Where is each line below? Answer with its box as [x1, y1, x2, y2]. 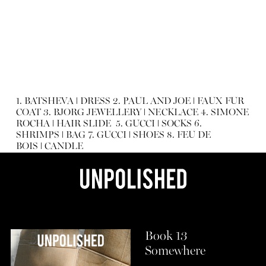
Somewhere [144, 245, 205, 258]
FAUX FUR [194, 97, 244, 107]
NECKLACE [145, 108, 198, 118]
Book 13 [144, 230, 188, 243]
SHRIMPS [15, 131, 62, 141]
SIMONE [210, 108, 249, 118]
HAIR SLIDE [53, 119, 113, 129]
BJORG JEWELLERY [53, 108, 144, 118]
